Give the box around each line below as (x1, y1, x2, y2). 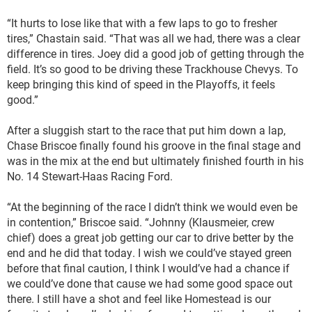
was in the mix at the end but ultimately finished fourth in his (7, 153, 304, 168)
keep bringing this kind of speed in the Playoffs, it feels (7, 77, 275, 91)
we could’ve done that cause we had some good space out (7, 276, 292, 290)
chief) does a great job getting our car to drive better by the (7, 230, 293, 244)
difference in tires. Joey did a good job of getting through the (7, 46, 304, 61)
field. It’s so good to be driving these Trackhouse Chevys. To (7, 61, 298, 76)
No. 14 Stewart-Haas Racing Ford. (7, 169, 173, 183)
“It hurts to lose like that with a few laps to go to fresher (7, 15, 277, 30)
